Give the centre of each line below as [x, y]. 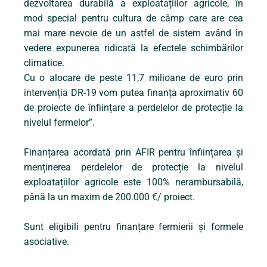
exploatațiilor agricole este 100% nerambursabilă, [133, 182]
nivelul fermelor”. [59, 123]
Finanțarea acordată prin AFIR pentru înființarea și [133, 153]
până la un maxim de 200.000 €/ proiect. [109, 197]
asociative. [46, 242]
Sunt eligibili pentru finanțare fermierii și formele [133, 227]
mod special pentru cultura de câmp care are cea [133, 18]
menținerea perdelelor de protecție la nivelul [133, 167]
